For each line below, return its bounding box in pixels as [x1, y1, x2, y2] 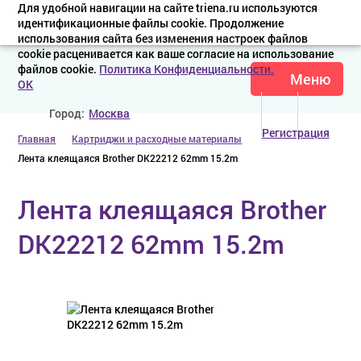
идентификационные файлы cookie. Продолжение [18, 15, 284, 31]
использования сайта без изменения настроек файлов [18, 31, 309, 46]
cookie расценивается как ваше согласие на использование [18, 46, 334, 61]
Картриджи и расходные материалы [72, 132, 243, 145]
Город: [49, 106, 85, 121]
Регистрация [261, 125, 330, 140]
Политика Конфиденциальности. [99, 61, 275, 77]
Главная [18, 132, 56, 145]
